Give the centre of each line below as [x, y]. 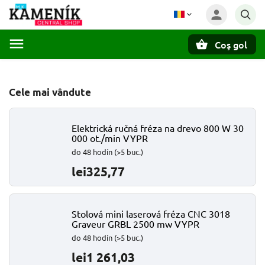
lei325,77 [98, 171]
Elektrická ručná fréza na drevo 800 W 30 [158, 128]
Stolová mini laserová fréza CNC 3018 [151, 214]
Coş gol [231, 44]
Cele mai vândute [50, 92]
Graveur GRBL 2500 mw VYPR [135, 224]
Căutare [67, 65]
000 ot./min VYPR [110, 138]
